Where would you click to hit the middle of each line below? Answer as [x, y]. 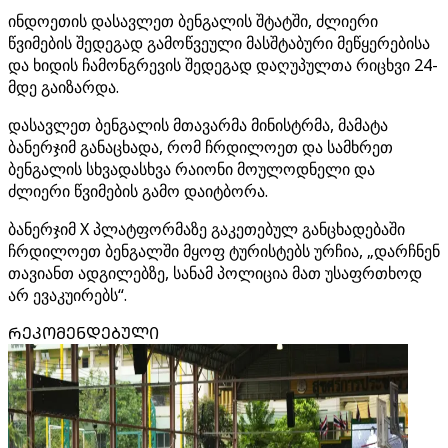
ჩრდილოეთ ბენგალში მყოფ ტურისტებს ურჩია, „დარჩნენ [224, 251]
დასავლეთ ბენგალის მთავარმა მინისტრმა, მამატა [198, 125]
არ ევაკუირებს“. [67, 295]
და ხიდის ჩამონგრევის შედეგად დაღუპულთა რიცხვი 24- [223, 65]
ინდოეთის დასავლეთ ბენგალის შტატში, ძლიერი [193, 21]
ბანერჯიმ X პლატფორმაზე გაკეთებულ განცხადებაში [206, 229]
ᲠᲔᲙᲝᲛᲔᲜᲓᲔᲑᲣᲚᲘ [83, 333]
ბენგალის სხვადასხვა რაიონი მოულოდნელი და [191, 169]
